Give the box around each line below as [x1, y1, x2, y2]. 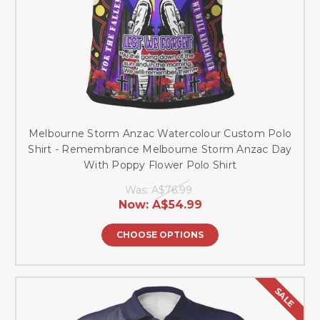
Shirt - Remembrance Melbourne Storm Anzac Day [28, 142, 292, 156]
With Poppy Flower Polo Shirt [84, 158, 236, 171]
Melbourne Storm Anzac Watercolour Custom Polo [28, 126, 292, 140]
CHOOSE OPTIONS [116, 229, 204, 240]
